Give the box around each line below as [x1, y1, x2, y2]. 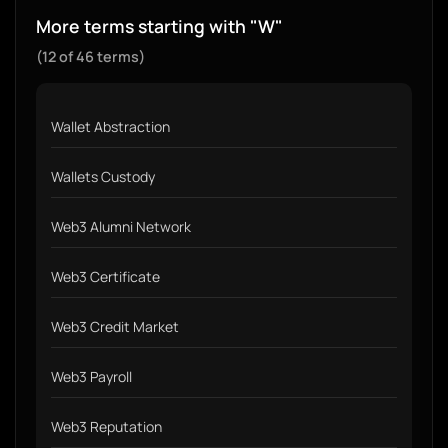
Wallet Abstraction [51, 117, 170, 136]
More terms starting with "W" [36, 14, 283, 38]
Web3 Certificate [51, 267, 160, 286]
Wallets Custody [51, 167, 155, 186]
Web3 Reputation [51, 417, 162, 436]
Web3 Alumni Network [51, 217, 191, 236]
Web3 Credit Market [51, 317, 179, 336]
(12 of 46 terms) [36, 47, 145, 66]
